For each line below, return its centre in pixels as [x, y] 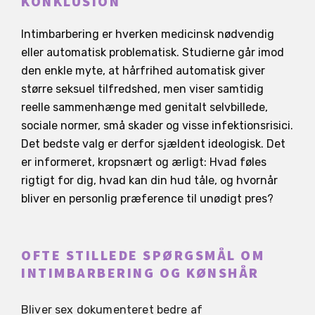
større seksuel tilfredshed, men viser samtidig [142, 89]
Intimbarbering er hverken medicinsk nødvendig [148, 34]
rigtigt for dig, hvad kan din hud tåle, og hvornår [149, 181]
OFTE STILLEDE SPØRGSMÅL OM [143, 256]
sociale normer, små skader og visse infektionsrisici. [157, 126]
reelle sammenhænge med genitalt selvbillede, [144, 108]
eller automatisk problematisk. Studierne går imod [153, 53]
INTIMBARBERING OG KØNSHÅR [140, 274]
